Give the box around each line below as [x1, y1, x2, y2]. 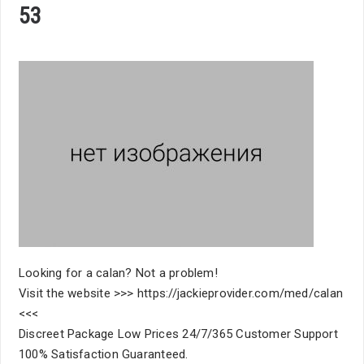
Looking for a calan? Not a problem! [19, 266, 218, 280]
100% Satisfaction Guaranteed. [19, 347, 188, 362]
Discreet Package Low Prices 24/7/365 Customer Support [19, 327, 338, 341]
